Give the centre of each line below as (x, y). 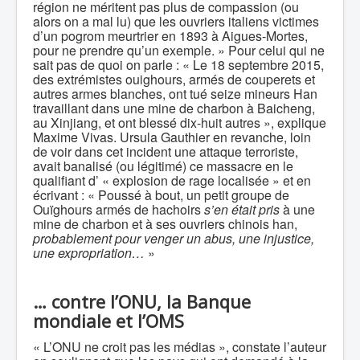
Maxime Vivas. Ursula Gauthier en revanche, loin (172, 137)
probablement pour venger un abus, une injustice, (174, 238)
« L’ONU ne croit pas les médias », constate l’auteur (180, 347)
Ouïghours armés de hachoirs (119, 209)
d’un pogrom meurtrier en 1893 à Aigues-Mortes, (170, 36)
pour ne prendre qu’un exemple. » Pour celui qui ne (179, 50)
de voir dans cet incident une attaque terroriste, (166, 151)
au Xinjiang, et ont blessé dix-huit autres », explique (180, 123)
